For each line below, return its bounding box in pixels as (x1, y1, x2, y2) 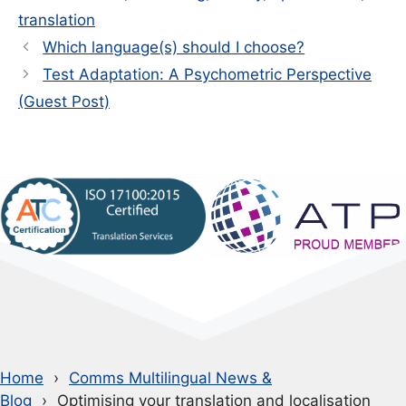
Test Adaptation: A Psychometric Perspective (43, 64, 372, 83)
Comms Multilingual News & (69, 368, 272, 387)
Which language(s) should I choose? (43, 37, 305, 56)
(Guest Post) (18, 92, 110, 111)
